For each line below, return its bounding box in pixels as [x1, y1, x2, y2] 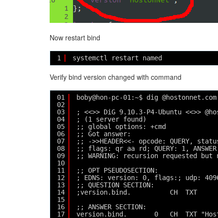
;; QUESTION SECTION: [76, 181, 154, 189]
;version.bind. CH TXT [76, 188, 197, 196]
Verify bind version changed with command [50, 72, 182, 82]
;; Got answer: [76, 130, 131, 138]
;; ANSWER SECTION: [76, 203, 146, 211]
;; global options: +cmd [76, 123, 166, 130]
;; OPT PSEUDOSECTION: [76, 166, 158, 174]
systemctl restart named [73, 54, 162, 62]
